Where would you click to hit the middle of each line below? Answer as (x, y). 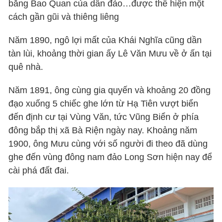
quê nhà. (26, 67)
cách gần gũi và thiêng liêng (64, 17)
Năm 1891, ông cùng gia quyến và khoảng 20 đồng (110, 90)
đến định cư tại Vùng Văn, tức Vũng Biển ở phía (104, 117)
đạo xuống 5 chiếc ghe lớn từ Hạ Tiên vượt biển (104, 104)
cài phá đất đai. (39, 171)
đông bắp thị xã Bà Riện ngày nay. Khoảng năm (103, 131)
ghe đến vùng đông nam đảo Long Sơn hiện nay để (111, 157)
